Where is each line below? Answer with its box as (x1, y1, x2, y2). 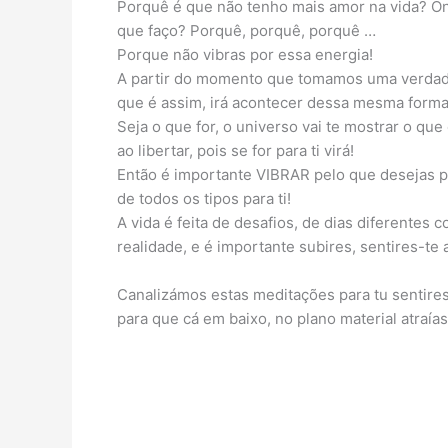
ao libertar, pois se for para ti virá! (117, 141, 354, 160)
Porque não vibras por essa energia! (117, 45, 373, 64)
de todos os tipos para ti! (117, 189, 291, 208)
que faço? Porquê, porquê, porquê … (117, 21, 376, 40)
